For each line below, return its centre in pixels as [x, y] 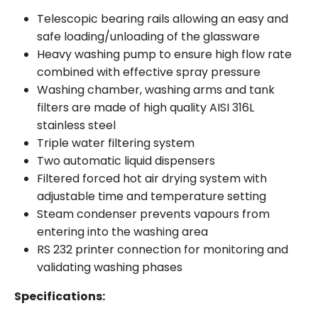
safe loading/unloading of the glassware [148, 37]
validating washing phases [110, 267]
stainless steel [76, 125]
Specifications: [60, 296]
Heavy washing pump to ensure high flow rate [164, 54]
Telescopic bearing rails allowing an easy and [163, 19]
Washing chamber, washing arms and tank [156, 90]
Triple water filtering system [116, 143]
